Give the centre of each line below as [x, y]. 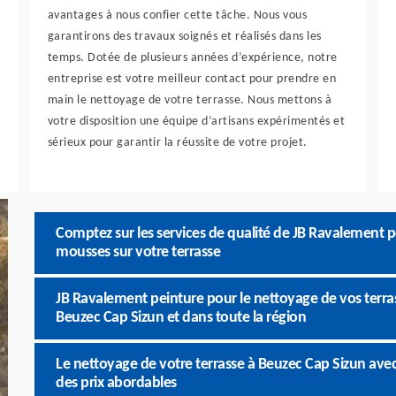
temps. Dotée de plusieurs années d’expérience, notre [192, 58]
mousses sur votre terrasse [138, 252]
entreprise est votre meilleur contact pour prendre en [192, 79]
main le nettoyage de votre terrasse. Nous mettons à [190, 100]
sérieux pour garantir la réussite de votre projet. [177, 143]
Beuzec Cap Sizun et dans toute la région [181, 318]
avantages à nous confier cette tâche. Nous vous [177, 15]
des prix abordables [116, 383]
